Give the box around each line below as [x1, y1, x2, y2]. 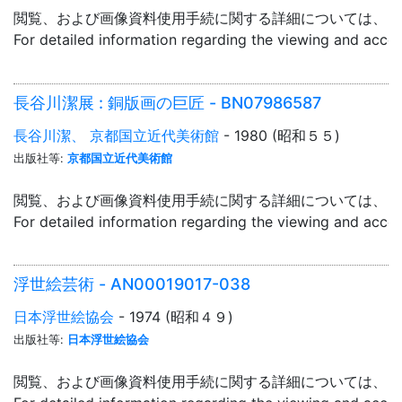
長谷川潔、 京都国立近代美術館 [13, 126, 219, 144]
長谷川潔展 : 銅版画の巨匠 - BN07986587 [13, 92, 321, 112]
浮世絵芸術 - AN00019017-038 [13, 275, 250, 294]
